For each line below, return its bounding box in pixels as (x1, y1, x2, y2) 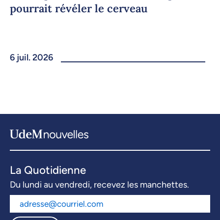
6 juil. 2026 (10, 52, 53, 63)
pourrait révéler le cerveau (10, 1, 147, 16)
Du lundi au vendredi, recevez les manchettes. (10, 179, 189, 191)
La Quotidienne (10, 164, 86, 177)
